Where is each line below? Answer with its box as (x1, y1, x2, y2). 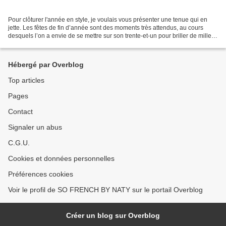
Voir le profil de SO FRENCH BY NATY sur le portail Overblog (8, 186, 203, 194)
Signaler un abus (8, 123, 62, 131)
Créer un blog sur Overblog (66, 211, 160, 219)
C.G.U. (8, 139, 30, 147)
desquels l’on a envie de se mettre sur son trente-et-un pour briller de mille (8, 32, 211, 39)
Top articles (8, 76, 44, 84)
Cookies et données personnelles (8, 154, 115, 162)
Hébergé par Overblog (8, 61, 84, 69)
